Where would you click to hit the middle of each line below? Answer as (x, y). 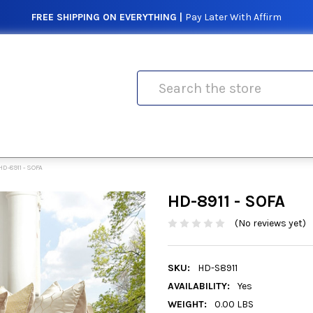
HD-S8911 (217, 268)
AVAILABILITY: (199, 286)
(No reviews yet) (270, 224)
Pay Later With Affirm (233, 17)
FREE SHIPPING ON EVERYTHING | (107, 17)
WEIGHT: (187, 305)
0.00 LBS (234, 305)
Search (153, 78)
